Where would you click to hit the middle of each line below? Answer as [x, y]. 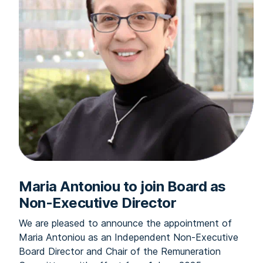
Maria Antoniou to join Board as [122, 186]
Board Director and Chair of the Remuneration [120, 251]
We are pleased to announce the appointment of [125, 223]
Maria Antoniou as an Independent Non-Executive [129, 237]
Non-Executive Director [97, 203]
